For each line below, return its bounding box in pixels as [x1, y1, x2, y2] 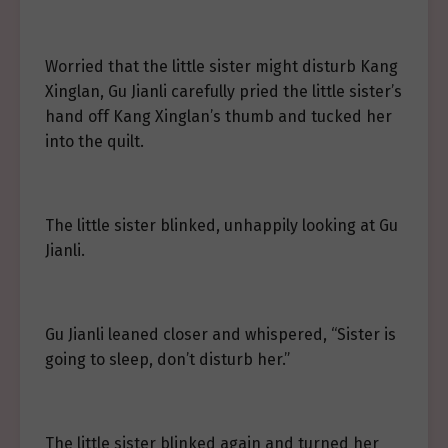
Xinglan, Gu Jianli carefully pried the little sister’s [45, 82, 402, 101]
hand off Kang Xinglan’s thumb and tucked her [45, 107, 392, 126]
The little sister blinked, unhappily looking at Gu [45, 216, 398, 235]
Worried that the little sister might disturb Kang [45, 57, 398, 76]
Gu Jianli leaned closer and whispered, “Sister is [45, 325, 396, 344]
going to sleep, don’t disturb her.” [45, 350, 290, 369]
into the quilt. [45, 132, 144, 151]
